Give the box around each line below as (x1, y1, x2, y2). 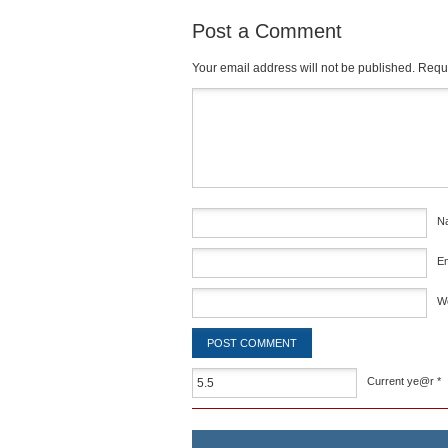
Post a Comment (192, 20, 342, 42)
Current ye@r (367, 375, 437, 387)
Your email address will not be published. (192, 61, 415, 75)
